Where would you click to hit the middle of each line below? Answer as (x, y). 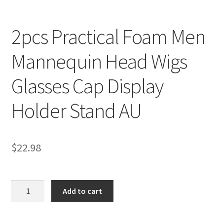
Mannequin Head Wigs (99, 61)
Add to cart (83, 191)
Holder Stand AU (76, 110)
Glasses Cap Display (87, 86)
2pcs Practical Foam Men (108, 36)
